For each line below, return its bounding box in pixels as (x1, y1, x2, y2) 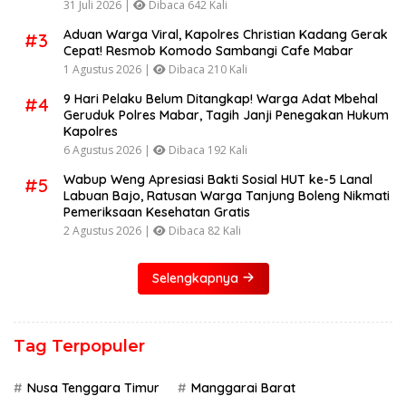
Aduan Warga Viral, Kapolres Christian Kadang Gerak (63, 25, 388, 43)
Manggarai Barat (191, 379, 295, 396)
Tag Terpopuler (14, 335, 145, 356)
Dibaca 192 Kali (166, 141, 247, 158)
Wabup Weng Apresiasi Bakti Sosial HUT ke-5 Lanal (63, 170, 372, 188)
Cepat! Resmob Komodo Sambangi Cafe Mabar (63, 42, 353, 59)
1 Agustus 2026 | (63, 61, 153, 77)
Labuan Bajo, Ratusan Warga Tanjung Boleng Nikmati (63, 187, 390, 204)
